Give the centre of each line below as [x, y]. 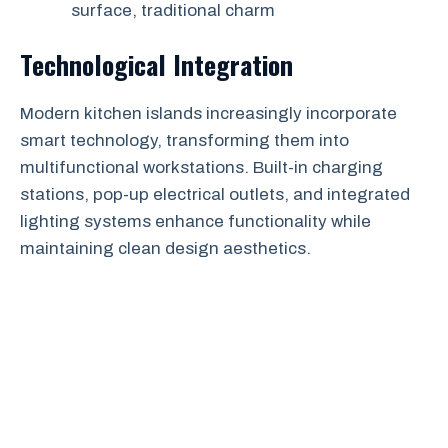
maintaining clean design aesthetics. [165, 248]
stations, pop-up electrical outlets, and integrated [215, 194]
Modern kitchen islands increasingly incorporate [208, 113]
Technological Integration [156, 64]
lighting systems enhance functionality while [195, 221]
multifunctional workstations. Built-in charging [201, 167]
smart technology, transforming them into [184, 140]
